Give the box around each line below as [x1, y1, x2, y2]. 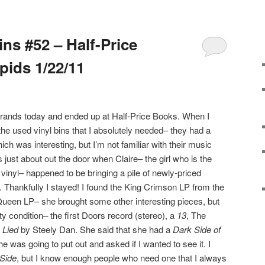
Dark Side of [173, 222, 221, 235]
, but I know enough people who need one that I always [17, 251, 227, 264]
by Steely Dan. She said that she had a [18, 222, 173, 235]
